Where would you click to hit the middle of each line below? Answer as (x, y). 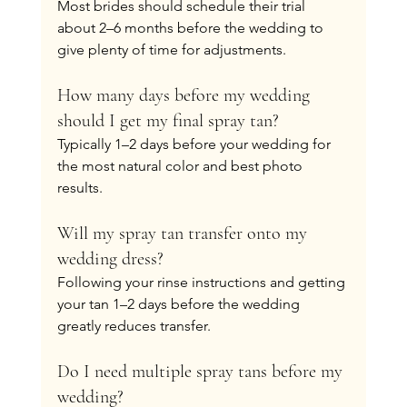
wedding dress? (110, 258)
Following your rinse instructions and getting (203, 282)
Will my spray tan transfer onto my (184, 233)
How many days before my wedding (185, 95)
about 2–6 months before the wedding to (192, 27)
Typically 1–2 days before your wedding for (195, 144)
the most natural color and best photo (181, 165)
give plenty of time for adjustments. (171, 49)
